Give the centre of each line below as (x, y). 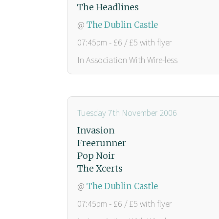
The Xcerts (100, 168)
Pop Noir (96, 155)
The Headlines (108, 7)
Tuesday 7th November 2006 (127, 112)
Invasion (96, 130)
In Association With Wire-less (127, 60)
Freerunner (102, 143)
